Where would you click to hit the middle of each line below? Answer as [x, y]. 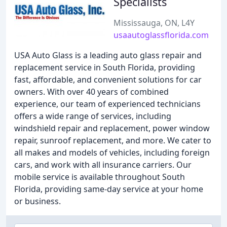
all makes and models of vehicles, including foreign [112, 153]
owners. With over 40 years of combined [91, 92]
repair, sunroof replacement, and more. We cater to [113, 140]
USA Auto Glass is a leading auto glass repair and [108, 55]
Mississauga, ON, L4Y [154, 23]
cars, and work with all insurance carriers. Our [103, 165]
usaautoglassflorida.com [161, 35]
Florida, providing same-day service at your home [109, 189]
